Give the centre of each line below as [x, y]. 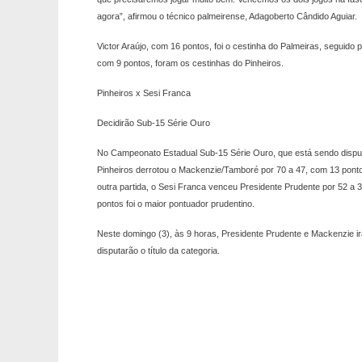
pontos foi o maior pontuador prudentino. [176, 204]
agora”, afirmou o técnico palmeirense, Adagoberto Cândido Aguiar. [227, 17]
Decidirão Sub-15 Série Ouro [154, 123]
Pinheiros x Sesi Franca [144, 93]
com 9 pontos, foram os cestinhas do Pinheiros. [190, 63]
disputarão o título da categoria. [158, 251]
